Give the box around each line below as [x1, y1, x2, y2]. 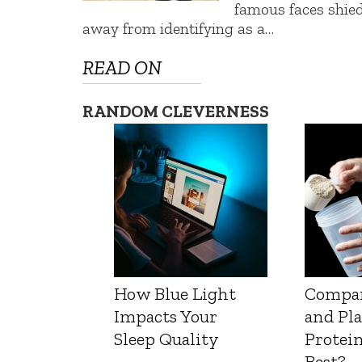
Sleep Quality [114, 328, 219, 351]
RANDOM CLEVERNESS [82, 101, 269, 122]
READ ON [82, 56, 162, 80]
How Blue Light [114, 283, 236, 305]
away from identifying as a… [82, 19, 274, 39]
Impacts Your [114, 305, 217, 328]
